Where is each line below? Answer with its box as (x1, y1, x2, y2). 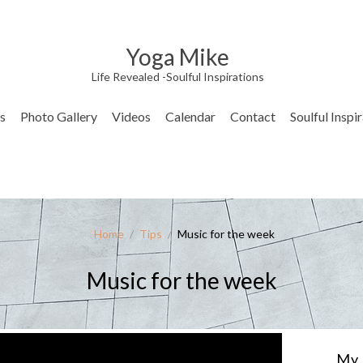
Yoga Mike (126, 43, 229, 70)
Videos (112, 109, 151, 124)
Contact (230, 109, 275, 124)
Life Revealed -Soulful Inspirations (91, 70, 264, 83)
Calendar (165, 109, 216, 124)
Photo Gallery (20, 109, 97, 124)
